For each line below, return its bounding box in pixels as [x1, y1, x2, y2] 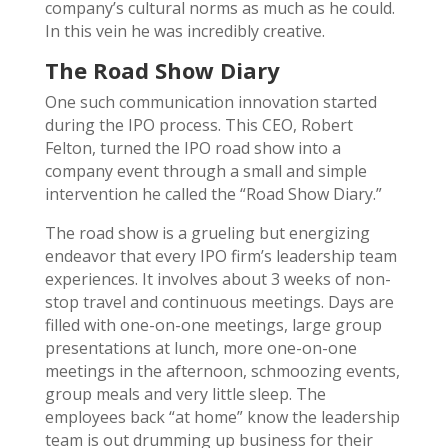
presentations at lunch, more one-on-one [44, 336, 357, 359]
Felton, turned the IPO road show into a [44, 136, 341, 159]
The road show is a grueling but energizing [44, 221, 370, 244]
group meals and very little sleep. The [44, 382, 326, 405]
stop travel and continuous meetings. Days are [44, 290, 394, 313]
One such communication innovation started [44, 90, 377, 113]
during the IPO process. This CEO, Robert [44, 113, 353, 136]
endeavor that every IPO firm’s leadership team [44, 244, 397, 267]
